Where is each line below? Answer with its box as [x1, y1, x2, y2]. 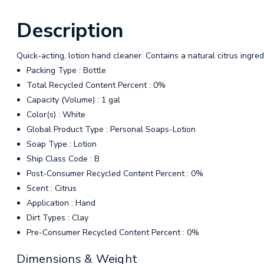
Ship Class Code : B [26, 153, 100, 165]
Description [16, 17, 124, 45]
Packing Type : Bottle [26, 65, 106, 77]
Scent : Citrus [26, 183, 77, 194]
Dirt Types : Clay [26, 212, 88, 224]
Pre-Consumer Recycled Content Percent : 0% [26, 227, 199, 239]
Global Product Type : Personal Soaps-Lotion [26, 124, 196, 136]
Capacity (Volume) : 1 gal [26, 94, 120, 106]
